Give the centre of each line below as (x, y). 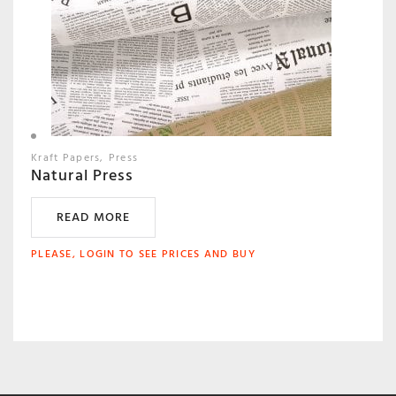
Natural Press (83, 176)
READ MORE (94, 217)
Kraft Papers (66, 158)
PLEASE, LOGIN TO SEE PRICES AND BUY (143, 255)
